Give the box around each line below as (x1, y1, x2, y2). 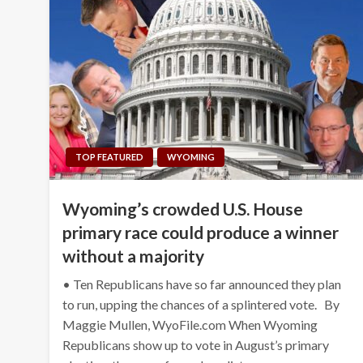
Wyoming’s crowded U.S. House (62, 198, 304, 219)
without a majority (62, 245, 205, 266)
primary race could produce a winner (62, 221, 340, 242)
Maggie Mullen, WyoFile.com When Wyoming (62, 316, 318, 332)
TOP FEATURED (75, 151, 144, 162)
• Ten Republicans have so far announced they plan (62, 275, 342, 292)
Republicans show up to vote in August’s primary (62, 336, 330, 352)
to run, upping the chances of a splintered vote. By (62, 296, 340, 312)
